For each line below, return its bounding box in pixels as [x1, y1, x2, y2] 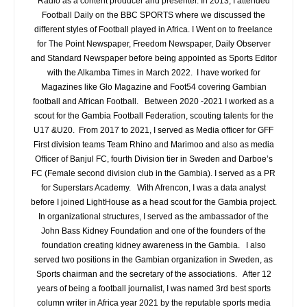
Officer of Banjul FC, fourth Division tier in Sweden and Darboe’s [34, 154, 273, 164]
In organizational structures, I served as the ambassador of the [38, 212, 269, 221]
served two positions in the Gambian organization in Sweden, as [34, 255, 273, 265]
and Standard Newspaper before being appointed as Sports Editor [30, 53, 277, 63]
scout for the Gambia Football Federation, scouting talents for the [34, 111, 273, 121]
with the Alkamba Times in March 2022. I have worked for [47, 68, 260, 77]
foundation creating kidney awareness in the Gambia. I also [41, 241, 266, 250]
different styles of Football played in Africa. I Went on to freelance [34, 25, 273, 34]
